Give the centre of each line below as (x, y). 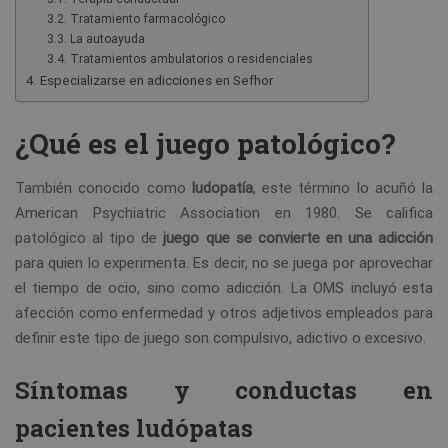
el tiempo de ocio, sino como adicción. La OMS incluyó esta (224, 287)
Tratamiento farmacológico (147, 18)
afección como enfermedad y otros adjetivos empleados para (224, 312)
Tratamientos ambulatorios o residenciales (191, 58)
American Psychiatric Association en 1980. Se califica (224, 212)
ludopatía (222, 187)
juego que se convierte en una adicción (298, 237)
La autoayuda (107, 38)
